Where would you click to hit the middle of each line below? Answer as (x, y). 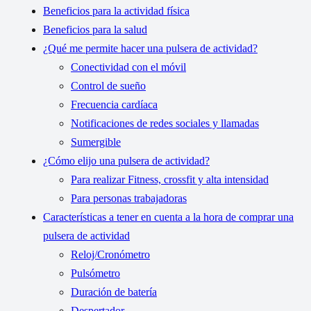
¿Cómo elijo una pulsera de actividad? (126, 161)
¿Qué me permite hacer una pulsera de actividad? (150, 49)
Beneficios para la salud (95, 30)
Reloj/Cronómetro (110, 255)
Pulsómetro (95, 274)
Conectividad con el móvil (128, 67)
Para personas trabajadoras (129, 199)
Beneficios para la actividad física (116, 11)
